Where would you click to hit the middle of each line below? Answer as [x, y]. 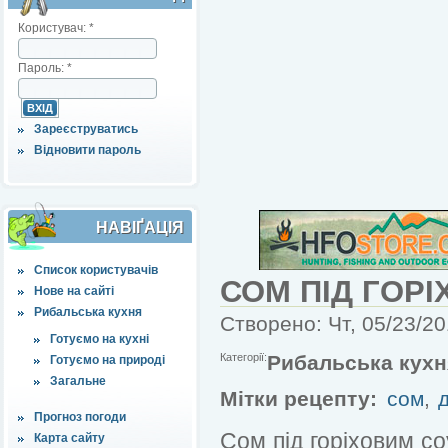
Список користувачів [96, 269]
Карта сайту [69, 437]
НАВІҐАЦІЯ [140, 227]
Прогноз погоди [80, 416]
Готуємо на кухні [99, 338]
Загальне [78, 380]
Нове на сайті [74, 290]
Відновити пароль [87, 149]
